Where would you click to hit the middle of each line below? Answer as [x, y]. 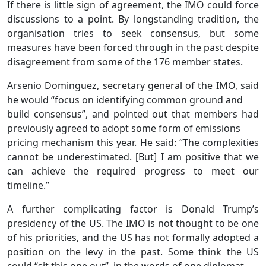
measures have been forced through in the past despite [133, 47]
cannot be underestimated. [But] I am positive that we [133, 156]
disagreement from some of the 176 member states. [125, 61]
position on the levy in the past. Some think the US [133, 251]
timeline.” [28, 185]
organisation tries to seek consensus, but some [133, 33]
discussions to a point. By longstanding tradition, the [133, 19]
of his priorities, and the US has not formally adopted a [133, 237]
